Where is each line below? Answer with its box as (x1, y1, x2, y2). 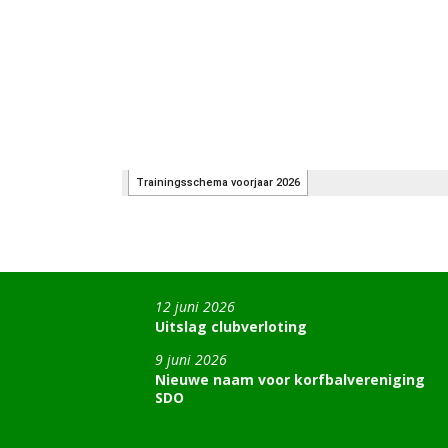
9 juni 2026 (155, 350, 227, 369)
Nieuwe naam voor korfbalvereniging (155, 370, 425, 389)
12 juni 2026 (155, 297, 235, 316)
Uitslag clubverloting (155, 317, 307, 336)
